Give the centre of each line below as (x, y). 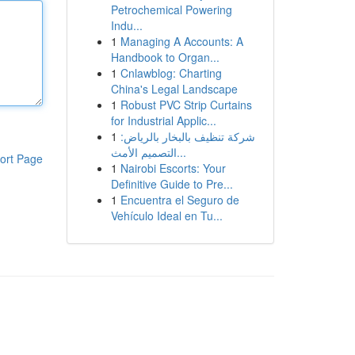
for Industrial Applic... (163, 120)
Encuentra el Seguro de (179, 200)
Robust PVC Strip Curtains (186, 105)
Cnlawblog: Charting (171, 73)
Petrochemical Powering (171, 10)
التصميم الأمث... (181, 152)
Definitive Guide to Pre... (172, 184)
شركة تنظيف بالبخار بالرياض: (187, 136)
